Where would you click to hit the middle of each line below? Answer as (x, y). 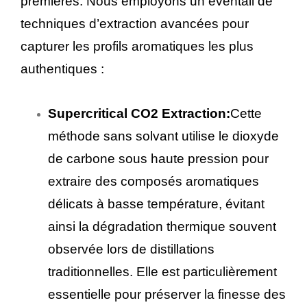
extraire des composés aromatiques (153, 182)
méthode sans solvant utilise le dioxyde (163, 136)
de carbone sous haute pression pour (158, 159)
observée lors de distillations (131, 249)
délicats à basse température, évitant (156, 204)
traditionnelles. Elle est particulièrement (162, 272)
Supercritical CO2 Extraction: (139, 114)
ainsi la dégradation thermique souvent (162, 227)
